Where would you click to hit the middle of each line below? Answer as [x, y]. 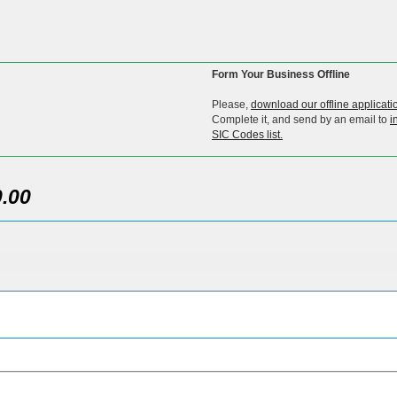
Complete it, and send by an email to [301, 119]
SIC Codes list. [247, 134]
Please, [231, 104]
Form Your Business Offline [281, 74]
